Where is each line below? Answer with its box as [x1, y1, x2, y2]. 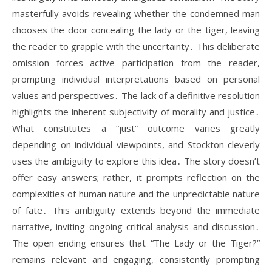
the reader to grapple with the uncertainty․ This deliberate [12, 40, 260, 52]
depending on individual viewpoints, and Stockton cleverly [12, 138, 260, 151]
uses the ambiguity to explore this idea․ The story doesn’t [12, 155, 260, 167]
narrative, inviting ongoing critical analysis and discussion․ [12, 220, 260, 233]
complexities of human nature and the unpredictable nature [12, 188, 260, 200]
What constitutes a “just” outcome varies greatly [12, 122, 260, 134]
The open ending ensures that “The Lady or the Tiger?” [12, 237, 260, 249]
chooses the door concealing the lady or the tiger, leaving [12, 24, 260, 36]
